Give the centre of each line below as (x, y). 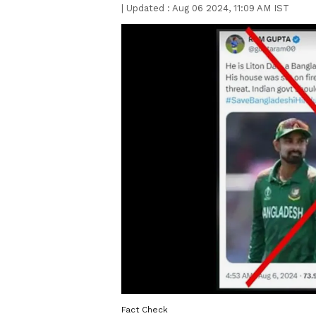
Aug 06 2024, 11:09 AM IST (231, 8)
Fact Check (145, 309)
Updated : (148, 8)
